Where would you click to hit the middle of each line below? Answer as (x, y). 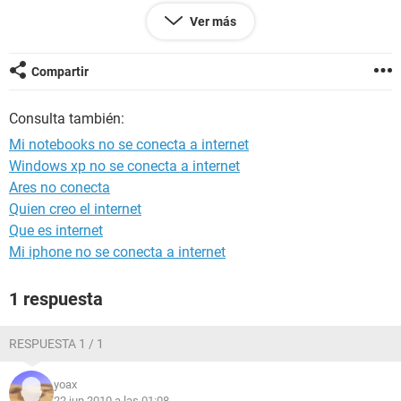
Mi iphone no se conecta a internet (117, 252)
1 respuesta (56, 299)
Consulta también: (67, 119)
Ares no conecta (60, 188)
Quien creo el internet (75, 209)
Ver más (213, 21)
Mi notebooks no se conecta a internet (129, 145)
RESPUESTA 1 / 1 (56, 344)
